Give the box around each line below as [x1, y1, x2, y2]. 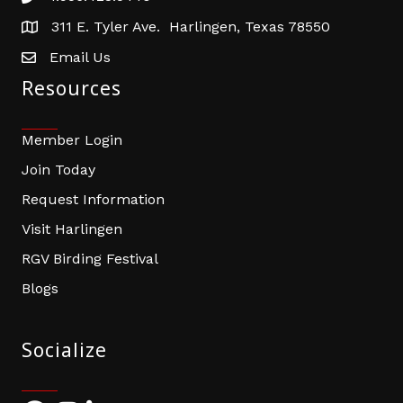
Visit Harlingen [22, 219, 122, 237]
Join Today [22, 160, 95, 178]
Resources [22, 75, 121, 101]
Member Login [22, 130, 122, 148]
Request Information [22, 190, 165, 208]
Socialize [22, 336, 107, 363]
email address [21, 50, 118, 68]
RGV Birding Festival [22, 249, 158, 267]
